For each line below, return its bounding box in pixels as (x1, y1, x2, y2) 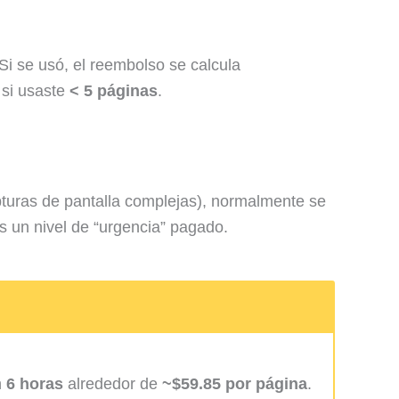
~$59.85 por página (162, 375, 307, 394)
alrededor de (63, 375, 162, 394)
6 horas (6, 375, 63, 394)
